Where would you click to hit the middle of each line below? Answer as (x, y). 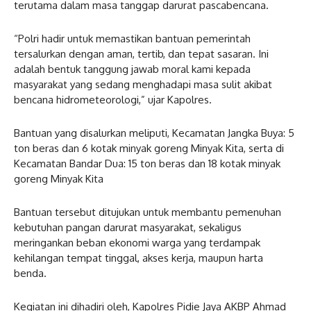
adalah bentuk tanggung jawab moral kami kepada (132, 69)
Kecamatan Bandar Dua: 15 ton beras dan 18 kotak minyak (147, 163)
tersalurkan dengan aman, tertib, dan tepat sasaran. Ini (141, 53)
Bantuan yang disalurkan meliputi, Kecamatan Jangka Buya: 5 (154, 133)
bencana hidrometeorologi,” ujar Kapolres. (113, 99)
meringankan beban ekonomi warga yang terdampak (137, 242)
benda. (30, 273)
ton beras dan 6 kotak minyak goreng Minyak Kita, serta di (149, 148)
